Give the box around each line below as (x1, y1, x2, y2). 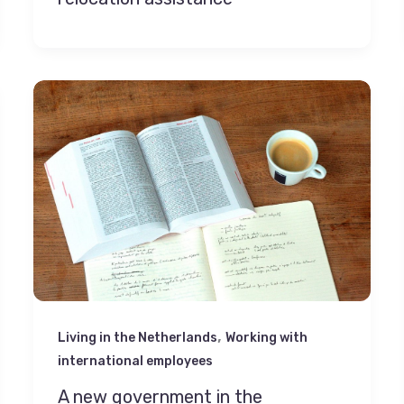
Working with (225, 329, 308, 345)
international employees (58, 353, 214, 369)
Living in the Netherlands (58, 329, 218, 345)
